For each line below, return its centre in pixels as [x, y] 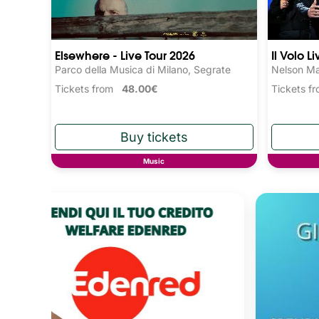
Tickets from [88, 88]
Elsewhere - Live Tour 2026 [125, 54]
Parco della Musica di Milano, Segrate [143, 69]
